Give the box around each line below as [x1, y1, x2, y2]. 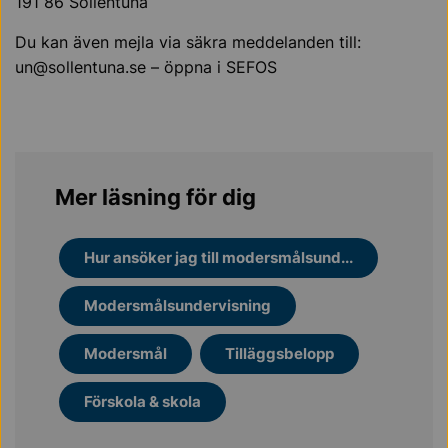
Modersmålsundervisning [84, 296, 271, 315]
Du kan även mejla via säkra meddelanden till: [15, 32, 361, 52]
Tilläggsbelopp [225, 344, 334, 363]
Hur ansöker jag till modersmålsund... [84, 248, 353, 267]
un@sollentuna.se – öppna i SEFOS [15, 57, 277, 77]
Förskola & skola [84, 392, 201, 411]
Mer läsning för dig [55, 184, 256, 210]
